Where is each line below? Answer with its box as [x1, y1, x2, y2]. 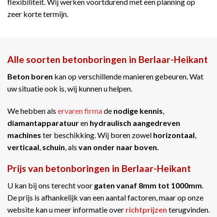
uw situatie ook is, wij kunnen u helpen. [7, 83, 132, 93]
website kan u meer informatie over [7, 204, 125, 214]
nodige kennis [113, 106, 163, 115]
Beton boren [7, 71, 53, 81]
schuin [42, 142, 65, 152]
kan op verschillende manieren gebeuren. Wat [53, 71, 203, 81]
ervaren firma [58, 106, 102, 115]
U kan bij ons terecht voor [7, 180, 94, 190]
